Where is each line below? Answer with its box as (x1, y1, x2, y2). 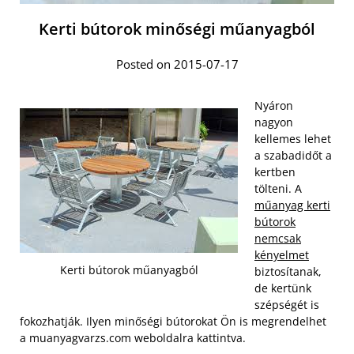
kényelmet (254, 247, 309, 262)
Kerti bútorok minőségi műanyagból (39, 17, 315, 40)
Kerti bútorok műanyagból (59, 262, 198, 278)
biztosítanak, (254, 263, 322, 279)
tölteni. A (254, 180, 302, 196)
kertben (254, 164, 296, 179)
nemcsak (254, 230, 301, 246)
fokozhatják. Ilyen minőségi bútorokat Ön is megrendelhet (20, 313, 326, 329)
